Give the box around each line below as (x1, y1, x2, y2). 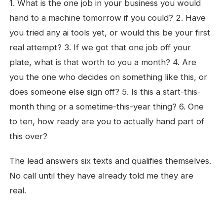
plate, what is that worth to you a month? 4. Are (9, 57, 197, 67)
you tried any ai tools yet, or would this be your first (9, 28, 211, 37)
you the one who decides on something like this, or (9, 72, 208, 82)
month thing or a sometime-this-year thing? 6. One (9, 102, 204, 111)
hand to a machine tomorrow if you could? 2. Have (9, 13, 206, 23)
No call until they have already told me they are (9, 171, 194, 181)
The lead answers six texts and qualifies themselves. (9, 156, 212, 166)
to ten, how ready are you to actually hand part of (9, 116, 205, 126)
